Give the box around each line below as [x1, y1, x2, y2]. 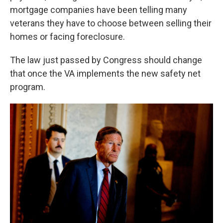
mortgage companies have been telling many [10, 4, 187, 15]
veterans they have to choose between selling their [10, 18, 212, 28]
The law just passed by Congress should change [10, 55, 202, 65]
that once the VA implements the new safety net [10, 68, 201, 79]
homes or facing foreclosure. [10, 31, 125, 42]
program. [10, 82, 45, 92]
